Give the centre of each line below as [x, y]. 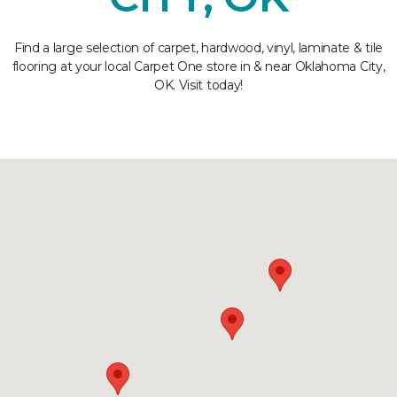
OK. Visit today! [198, 85]
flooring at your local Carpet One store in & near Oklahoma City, [198, 66]
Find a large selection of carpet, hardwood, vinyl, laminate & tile [198, 48]
